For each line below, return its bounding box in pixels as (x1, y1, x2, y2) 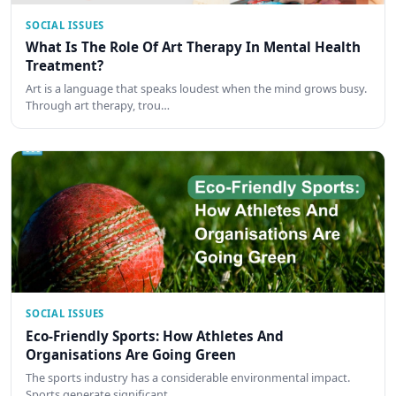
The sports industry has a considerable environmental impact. (26, 369, 350, 386)
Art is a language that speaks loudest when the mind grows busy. (26, 80, 367, 97)
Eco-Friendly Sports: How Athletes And (26, 326, 284, 345)
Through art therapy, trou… (26, 97, 170, 114)
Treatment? (26, 57, 103, 74)
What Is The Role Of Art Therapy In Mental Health (26, 38, 361, 56)
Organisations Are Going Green (26, 345, 236, 363)
